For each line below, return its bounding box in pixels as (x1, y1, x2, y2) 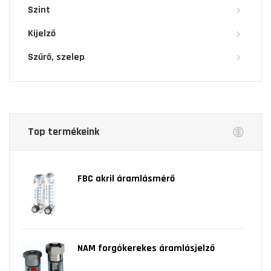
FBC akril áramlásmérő (77, 172, 175, 186)
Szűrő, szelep (28, 51, 85, 64)
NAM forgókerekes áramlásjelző (77, 242, 215, 255)
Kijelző (28, 27, 56, 41)
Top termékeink (28, 125, 99, 139)
